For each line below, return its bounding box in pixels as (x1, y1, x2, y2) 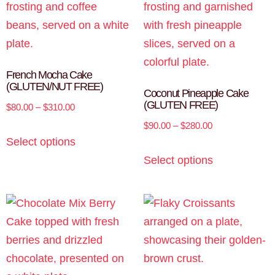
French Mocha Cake (6, 68, 92, 81)
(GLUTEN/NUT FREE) (6, 80, 103, 93)
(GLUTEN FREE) (144, 98, 219, 111)
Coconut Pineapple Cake (144, 87, 249, 99)
